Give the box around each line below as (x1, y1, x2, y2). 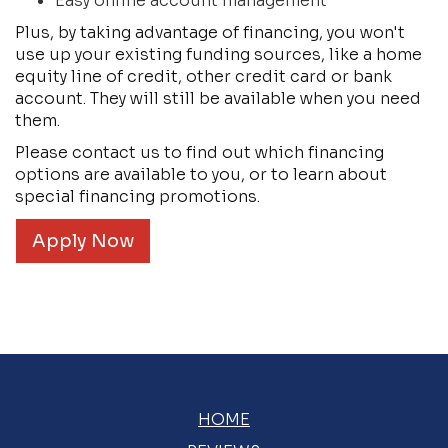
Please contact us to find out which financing (15, 142, 384, 163)
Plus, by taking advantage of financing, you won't (15, 22, 405, 43)
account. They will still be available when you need (15, 88, 421, 109)
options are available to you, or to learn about (15, 164, 387, 185)
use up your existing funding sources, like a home (15, 44, 422, 65)
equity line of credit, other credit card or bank (15, 66, 392, 87)
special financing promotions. (15, 186, 260, 207)
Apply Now (32, 230, 134, 252)
